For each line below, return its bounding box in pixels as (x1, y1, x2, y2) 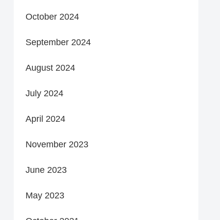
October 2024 (26, 11, 79, 22)
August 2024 (26, 62, 75, 73)
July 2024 (26, 88, 63, 98)
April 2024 (26, 113, 65, 124)
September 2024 (26, 37, 91, 47)
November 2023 (26, 139, 88, 149)
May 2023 (26, 190, 64, 200)
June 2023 (26, 165, 67, 175)
